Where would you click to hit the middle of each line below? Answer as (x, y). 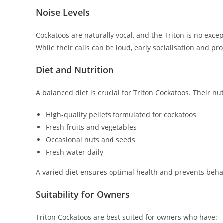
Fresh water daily (74, 152)
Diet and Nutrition (75, 70)
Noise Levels (63, 13)
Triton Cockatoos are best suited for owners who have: (126, 217)
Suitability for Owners (83, 194)
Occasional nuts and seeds (91, 140)
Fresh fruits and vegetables (91, 127)
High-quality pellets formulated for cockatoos (121, 115)
